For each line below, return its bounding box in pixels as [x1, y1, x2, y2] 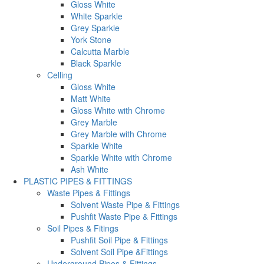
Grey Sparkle [71, 21, 120, 34]
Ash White [71, 163, 108, 175]
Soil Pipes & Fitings [47, 222, 118, 234]
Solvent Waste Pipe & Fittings [71, 198, 180, 210]
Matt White [71, 92, 111, 104]
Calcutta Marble [71, 45, 130, 57]
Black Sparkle [71, 57, 121, 69]
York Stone [71, 33, 111, 45]
